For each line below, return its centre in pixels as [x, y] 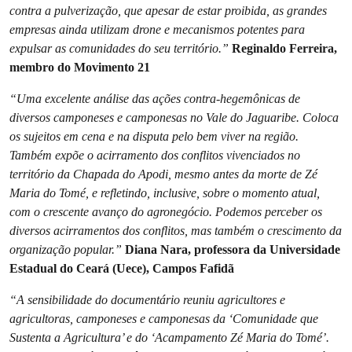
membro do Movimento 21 [80, 67]
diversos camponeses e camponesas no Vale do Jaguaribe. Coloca [174, 117]
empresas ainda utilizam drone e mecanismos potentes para [157, 29]
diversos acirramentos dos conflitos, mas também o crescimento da [176, 230]
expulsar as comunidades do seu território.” [121, 48]
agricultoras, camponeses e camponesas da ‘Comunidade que [164, 318]
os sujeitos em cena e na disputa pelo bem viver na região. [154, 136]
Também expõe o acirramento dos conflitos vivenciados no [155, 155]
